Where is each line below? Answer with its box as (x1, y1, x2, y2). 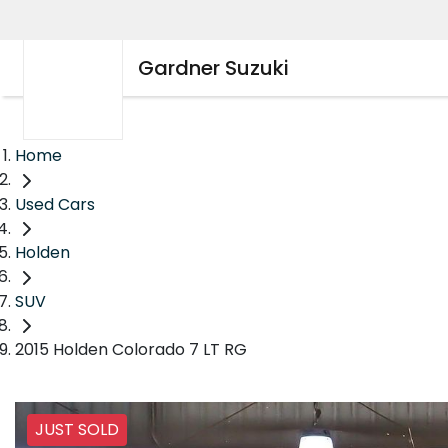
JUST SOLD (35, 418, 119, 442)
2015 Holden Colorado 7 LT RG (15, 338, 247, 362)
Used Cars (15, 192, 95, 216)
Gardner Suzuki (138, 54, 289, 82)
